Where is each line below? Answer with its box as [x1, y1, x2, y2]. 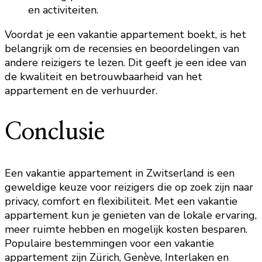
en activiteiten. [28, 3, 98, 18]
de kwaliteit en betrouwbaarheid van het [5, 70, 202, 84]
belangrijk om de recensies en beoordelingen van [5, 42, 239, 56]
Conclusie [5, 120, 105, 144]
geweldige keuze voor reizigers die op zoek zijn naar [5, 180, 253, 194]
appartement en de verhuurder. [5, 84, 157, 98]
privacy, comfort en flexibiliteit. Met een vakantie [5, 194, 237, 208]
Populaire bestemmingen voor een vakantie [5, 236, 214, 250]
